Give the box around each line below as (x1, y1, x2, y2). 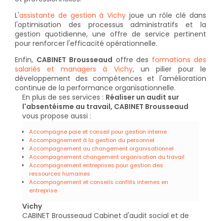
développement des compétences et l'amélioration (15, 74, 206, 84)
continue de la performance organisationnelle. (15, 83, 176, 93)
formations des (152, 55, 207, 65)
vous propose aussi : (22, 111, 91, 121)
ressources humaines (29, 170, 90, 178)
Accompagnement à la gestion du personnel (29, 136, 154, 145)
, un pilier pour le (132, 64, 206, 74)
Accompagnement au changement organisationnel (29, 145, 174, 153)
